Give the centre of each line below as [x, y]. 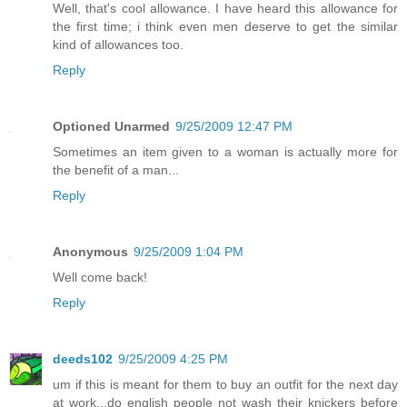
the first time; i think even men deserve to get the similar [225, 26]
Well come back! [100, 277]
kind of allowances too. [118, 44]
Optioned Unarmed [111, 126]
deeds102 [83, 358]
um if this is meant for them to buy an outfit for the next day [225, 384]
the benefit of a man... [116, 169]
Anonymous [90, 251]
